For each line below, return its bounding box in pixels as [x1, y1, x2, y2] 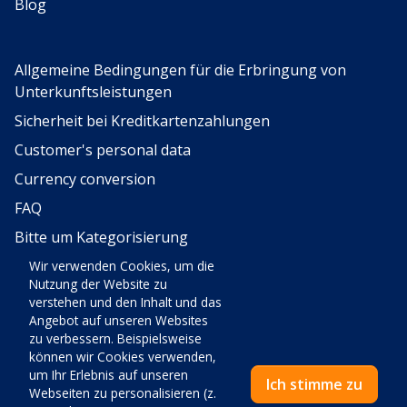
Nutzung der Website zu [29, 275, 167, 293]
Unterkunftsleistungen [15, 82, 172, 102]
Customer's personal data [15, 140, 191, 160]
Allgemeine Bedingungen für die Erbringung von [15, 60, 346, 80]
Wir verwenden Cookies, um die [29, 257, 214, 274]
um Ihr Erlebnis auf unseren [29, 366, 188, 383]
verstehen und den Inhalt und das [29, 293, 222, 311]
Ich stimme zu [266, 374, 362, 394]
